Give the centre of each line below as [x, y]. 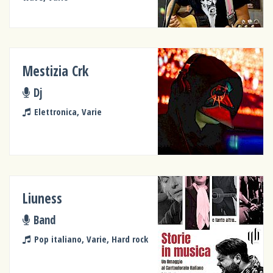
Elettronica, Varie [68, 111]
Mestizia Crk [56, 71]
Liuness [43, 198]
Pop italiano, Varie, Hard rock [91, 239]
